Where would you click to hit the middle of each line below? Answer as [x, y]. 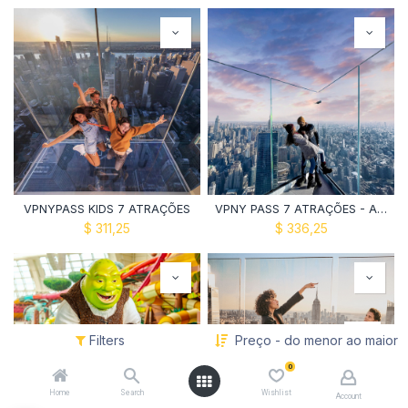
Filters [107, 340]
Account [348, 396]
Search [132, 393]
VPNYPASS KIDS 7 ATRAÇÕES [107, 209]
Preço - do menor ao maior [316, 340]
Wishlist [276, 393]
